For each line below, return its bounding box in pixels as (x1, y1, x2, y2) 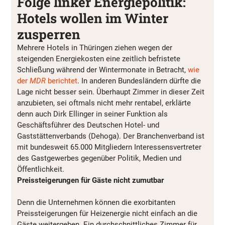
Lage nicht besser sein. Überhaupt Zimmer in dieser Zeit (17, 87, 204, 96)
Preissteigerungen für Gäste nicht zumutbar (17, 175, 164, 185)
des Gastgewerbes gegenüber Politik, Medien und (17, 153, 181, 163)
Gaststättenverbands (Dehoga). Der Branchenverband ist (17, 131, 204, 141)
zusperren (17, 25, 80, 43)
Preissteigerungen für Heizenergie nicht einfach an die (17, 208, 197, 218)
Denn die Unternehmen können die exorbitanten (17, 197, 175, 207)
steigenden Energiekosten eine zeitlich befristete (17, 54, 180, 63)
